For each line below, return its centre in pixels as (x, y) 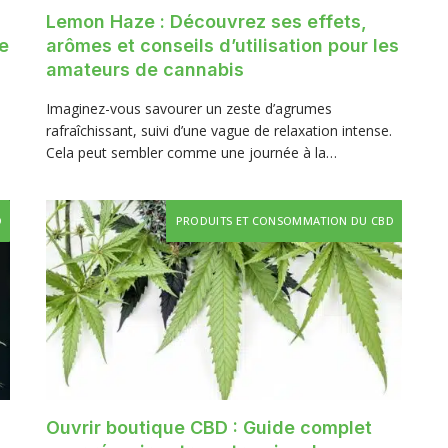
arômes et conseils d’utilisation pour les (222, 45)
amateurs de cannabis (145, 69)
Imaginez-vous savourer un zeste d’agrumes (189, 108)
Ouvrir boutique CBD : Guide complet (209, 427)
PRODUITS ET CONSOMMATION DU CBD (284, 220)
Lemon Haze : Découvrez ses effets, (206, 21)
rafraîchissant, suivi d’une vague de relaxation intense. (219, 130)
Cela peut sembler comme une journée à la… (191, 152)
